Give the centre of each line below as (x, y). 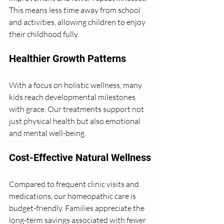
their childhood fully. (44, 34)
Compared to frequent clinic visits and (75, 184)
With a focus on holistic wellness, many (76, 85)
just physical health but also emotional (75, 121)
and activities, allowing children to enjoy (78, 22)
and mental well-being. (47, 133)
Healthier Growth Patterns (67, 58)
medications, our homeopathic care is (73, 196)
